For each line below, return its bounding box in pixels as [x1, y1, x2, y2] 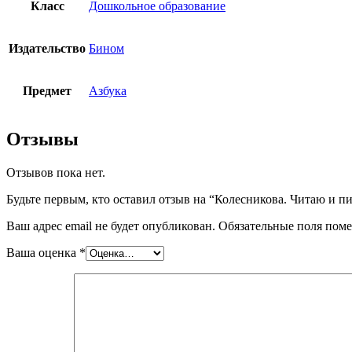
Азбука [89, 84, 126, 98]
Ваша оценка [6, 245, 79, 259]
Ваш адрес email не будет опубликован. [6, 218, 215, 233]
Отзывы [6, 129, 79, 150]
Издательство [9, 42, 86, 56]
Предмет [23, 84, 71, 98]
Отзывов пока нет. [6, 165, 105, 179]
